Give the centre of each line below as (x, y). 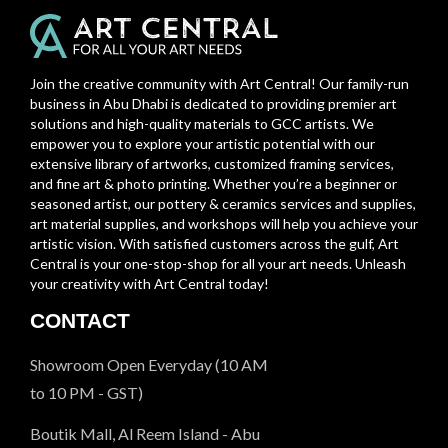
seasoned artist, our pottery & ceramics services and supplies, (223, 203)
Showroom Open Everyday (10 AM (149, 364)
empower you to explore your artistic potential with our (202, 143)
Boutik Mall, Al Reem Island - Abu (145, 433)
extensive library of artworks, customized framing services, (212, 163)
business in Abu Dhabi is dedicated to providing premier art (213, 103)
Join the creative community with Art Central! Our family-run (219, 83)
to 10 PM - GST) (86, 392)
